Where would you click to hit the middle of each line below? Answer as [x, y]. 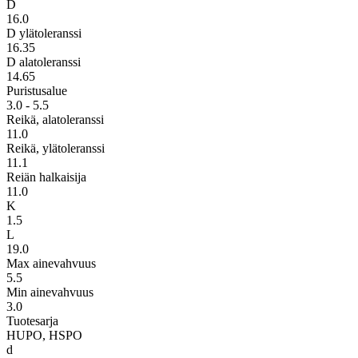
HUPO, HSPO [44, 335]
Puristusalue [37, 90]
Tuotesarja [32, 320]
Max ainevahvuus [51, 263]
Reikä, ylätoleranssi [56, 148]
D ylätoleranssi [44, 33]
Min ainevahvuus [50, 292]
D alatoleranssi [44, 62]
